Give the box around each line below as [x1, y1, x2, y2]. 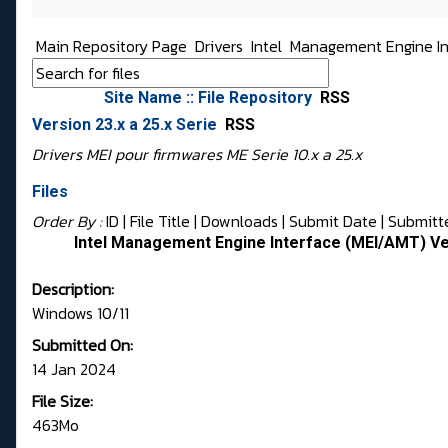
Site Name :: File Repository [104, 88, 316, 108]
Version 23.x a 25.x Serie [32, 115, 221, 135]
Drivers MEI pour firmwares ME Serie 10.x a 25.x [32, 142, 362, 167]
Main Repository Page [32, 34, 187, 59]
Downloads [201, 209, 278, 234]
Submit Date [289, 209, 377, 234]
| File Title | [119, 209, 201, 234]
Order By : [32, 209, 106, 234]
